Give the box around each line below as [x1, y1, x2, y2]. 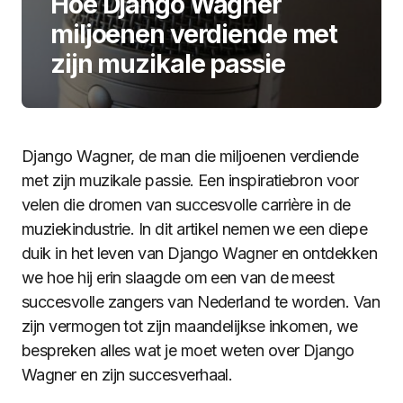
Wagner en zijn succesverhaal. [22, 365, 233, 384]
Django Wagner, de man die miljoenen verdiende [22, 147, 359, 166]
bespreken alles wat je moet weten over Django [22, 341, 354, 360]
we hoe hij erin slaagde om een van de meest [22, 268, 335, 287]
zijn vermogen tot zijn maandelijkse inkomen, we [22, 317, 358, 336]
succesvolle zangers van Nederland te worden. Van [22, 292, 381, 311]
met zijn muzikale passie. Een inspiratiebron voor [22, 171, 359, 190]
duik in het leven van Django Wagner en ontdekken [22, 244, 378, 263]
